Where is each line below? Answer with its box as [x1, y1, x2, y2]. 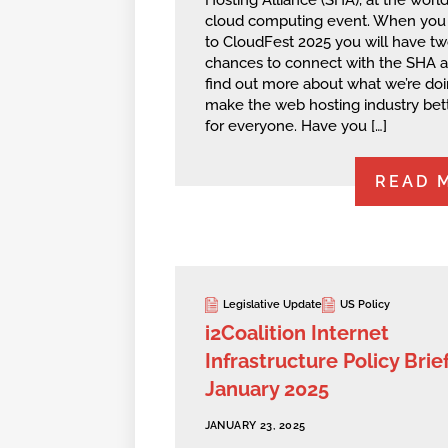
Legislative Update [222, 298, 322, 312]
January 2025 [204, 376, 329, 401]
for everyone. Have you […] [204, 116, 387, 135]
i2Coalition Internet [204, 320, 389, 345]
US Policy [339, 298, 390, 312]
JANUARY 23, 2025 [204, 418, 306, 432]
